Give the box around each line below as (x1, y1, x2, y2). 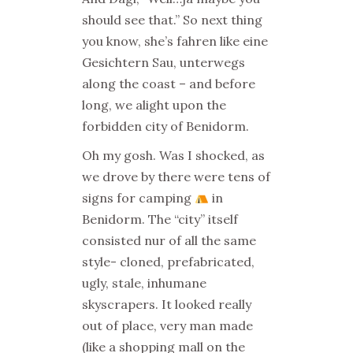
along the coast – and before (82, 76, 255, 91)
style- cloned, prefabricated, (82, 254, 255, 269)
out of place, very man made (82, 318, 253, 333)
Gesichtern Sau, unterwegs (82, 54, 245, 70)
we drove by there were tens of (82, 169, 270, 184)
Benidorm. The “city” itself (82, 211, 238, 227)
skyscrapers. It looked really (82, 296, 251, 312)
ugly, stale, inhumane (82, 275, 206, 291)
